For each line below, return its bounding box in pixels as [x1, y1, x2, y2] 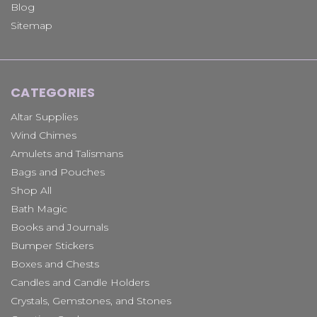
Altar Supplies [11, 110, 78, 124]
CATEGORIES [11, 83, 96, 102]
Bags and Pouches [11, 166, 105, 179]
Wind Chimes [11, 129, 76, 142]
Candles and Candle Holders [11, 276, 149, 289]
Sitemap [11, 19, 52, 33]
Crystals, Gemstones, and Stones [11, 294, 171, 308]
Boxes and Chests [11, 258, 99, 271]
